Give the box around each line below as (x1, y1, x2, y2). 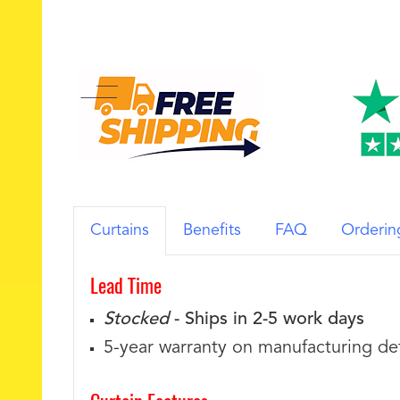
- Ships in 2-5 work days (169, 311, 364, 329)
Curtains (90, 222, 149, 239)
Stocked (104, 311, 169, 329)
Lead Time (90, 271, 162, 300)
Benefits (183, 222, 241, 239)
